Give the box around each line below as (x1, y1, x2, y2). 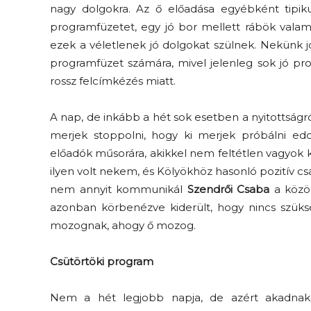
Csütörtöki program (50, 255, 153, 268)
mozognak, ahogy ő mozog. (50, 219, 196, 232)
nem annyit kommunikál (50, 183, 187, 196)
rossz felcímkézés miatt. (50, 74, 176, 87)
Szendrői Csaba (187, 183, 270, 196)
